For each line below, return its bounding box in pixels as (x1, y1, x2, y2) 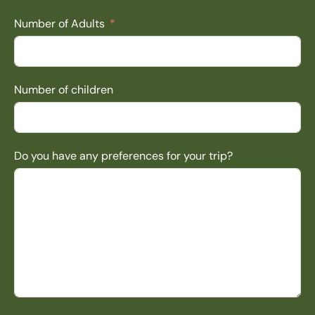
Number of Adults (14, 15, 105, 31)
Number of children (14, 82, 113, 97)
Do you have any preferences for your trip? (14, 148, 233, 163)
